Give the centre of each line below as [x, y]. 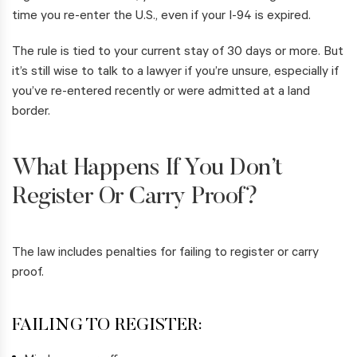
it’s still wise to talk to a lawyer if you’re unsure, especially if [175, 73]
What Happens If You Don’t [147, 169]
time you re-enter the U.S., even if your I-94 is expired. [161, 17]
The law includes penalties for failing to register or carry [165, 254]
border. [31, 113]
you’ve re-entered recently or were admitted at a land [161, 93]
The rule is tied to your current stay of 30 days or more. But [178, 53]
